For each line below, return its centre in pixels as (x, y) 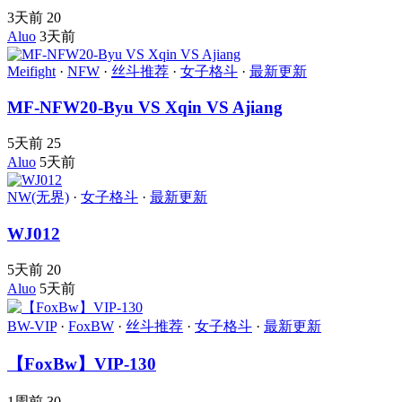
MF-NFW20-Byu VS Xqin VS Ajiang (145, 108)
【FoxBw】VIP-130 (82, 364)
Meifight (31, 71)
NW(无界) (38, 197)
